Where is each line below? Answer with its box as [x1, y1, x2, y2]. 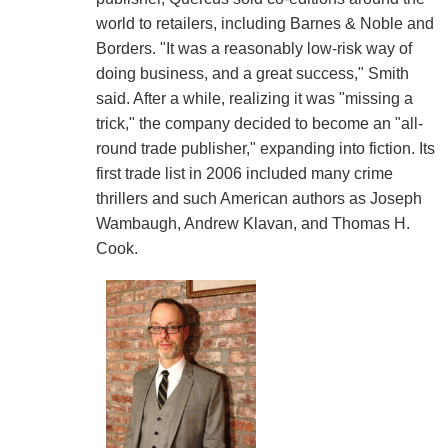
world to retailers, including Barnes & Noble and [95, 14, 434, 32]
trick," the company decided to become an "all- [95, 114, 423, 132]
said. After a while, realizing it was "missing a [95, 89, 413, 107]
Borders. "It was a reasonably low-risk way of [95, 39, 412, 57]
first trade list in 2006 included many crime [95, 164, 393, 182]
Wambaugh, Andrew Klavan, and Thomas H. [95, 214, 410, 232]
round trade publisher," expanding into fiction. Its [95, 139, 435, 157]
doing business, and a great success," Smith [95, 64, 409, 82]
